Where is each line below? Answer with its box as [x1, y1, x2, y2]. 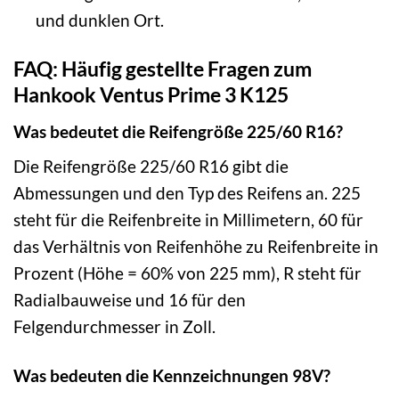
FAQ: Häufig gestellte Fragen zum [13, 56, 312, 82]
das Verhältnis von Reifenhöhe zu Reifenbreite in [13, 236, 379, 257]
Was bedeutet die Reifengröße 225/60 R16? [13, 120, 343, 142]
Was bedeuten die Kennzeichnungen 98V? [13, 365, 330, 387]
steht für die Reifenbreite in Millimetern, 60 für [13, 209, 363, 231]
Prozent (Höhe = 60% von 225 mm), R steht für [13, 263, 362, 284]
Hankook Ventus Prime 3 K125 [13, 82, 289, 108]
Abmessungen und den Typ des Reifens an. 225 [13, 183, 361, 204]
